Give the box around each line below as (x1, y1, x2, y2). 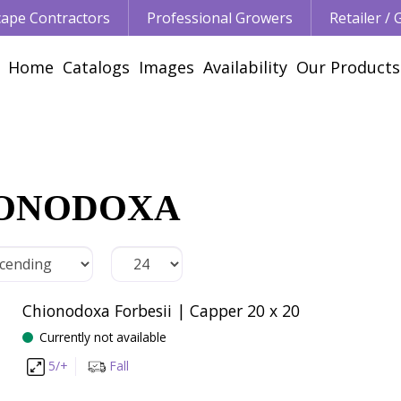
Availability (203, 56, 287, 78)
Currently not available (38, 328, 166, 346)
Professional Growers (147, 8, 293, 28)
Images (139, 56, 194, 78)
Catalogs (63, 56, 130, 78)
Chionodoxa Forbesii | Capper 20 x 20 (21, 300, 300, 321)
